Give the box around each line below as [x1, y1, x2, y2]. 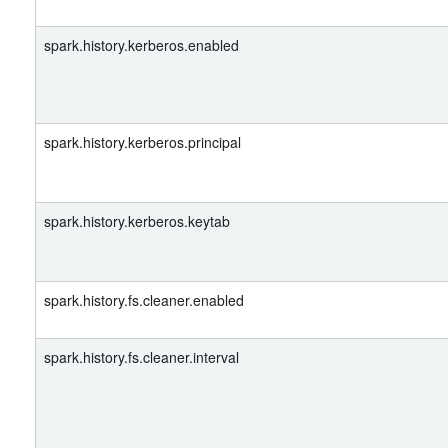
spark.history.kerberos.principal [44, 132, 241, 152]
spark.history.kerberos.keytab [44, 211, 230, 231]
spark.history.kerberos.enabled [44, 35, 239, 55]
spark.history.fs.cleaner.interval [44, 347, 239, 367]
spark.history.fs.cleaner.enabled [44, 290, 244, 310]
